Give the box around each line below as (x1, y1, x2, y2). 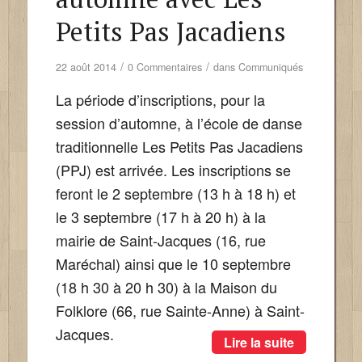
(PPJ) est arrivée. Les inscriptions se (55, 159, 291, 181)
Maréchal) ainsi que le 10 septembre (55, 253, 291, 275)
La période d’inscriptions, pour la (55, 89, 265, 111)
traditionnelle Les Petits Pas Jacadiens (55, 136, 303, 158)
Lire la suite (224, 333, 295, 352)
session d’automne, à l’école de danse (55, 112, 302, 134)
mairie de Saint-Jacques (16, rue (55, 229, 266, 251)
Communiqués (238, 59, 303, 74)
